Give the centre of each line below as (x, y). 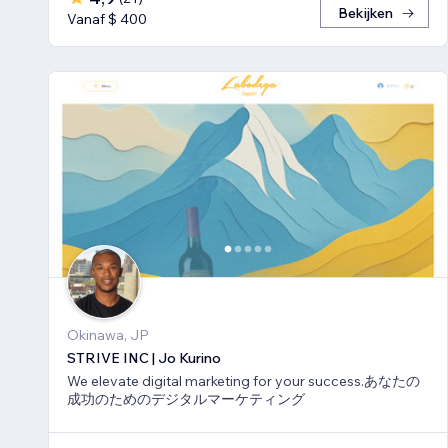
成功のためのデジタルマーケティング (186, 398)
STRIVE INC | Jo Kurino (144, 357)
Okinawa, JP (108, 334)
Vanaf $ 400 (107, 19)
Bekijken (365, 13)
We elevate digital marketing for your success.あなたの (243, 380)
